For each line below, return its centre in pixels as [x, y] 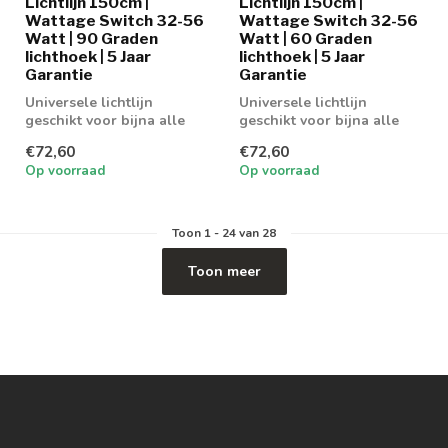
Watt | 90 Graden [91, 38]
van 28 [256, 233]
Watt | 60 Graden [305, 38]
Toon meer [224, 272]
